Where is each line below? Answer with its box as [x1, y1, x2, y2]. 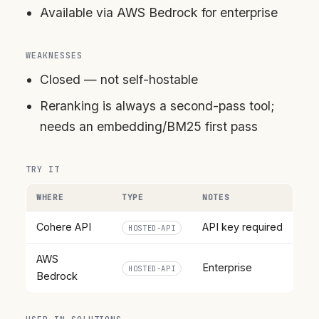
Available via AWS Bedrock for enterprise [40, 5, 278, 21]
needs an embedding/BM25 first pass [40, 119, 258, 135]
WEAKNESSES [26, 50, 83, 62]
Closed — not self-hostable [40, 72, 198, 88]
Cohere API [36, 221, 91, 234]
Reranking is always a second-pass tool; [40, 98, 275, 114]
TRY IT [26, 164, 60, 176]
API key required [202, 221, 283, 234]
